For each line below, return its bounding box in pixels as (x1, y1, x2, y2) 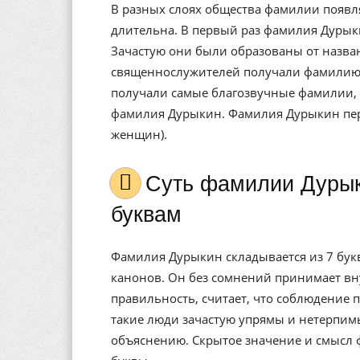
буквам (111, 202, 182, 227)
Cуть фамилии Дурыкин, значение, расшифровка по (145, 172, 162, 196)
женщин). (111, 126, 167, 142)
